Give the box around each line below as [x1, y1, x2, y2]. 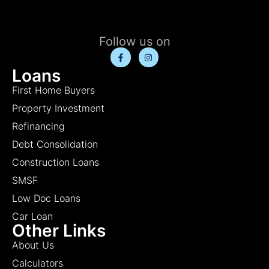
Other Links [12, 220, 106, 241]
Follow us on [98, 34, 171, 49]
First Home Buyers [12, 84, 95, 97]
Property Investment [12, 102, 104, 115]
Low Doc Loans [12, 192, 80, 205]
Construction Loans [12, 156, 99, 169]
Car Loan [12, 210, 53, 223]
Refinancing [12, 120, 65, 133]
